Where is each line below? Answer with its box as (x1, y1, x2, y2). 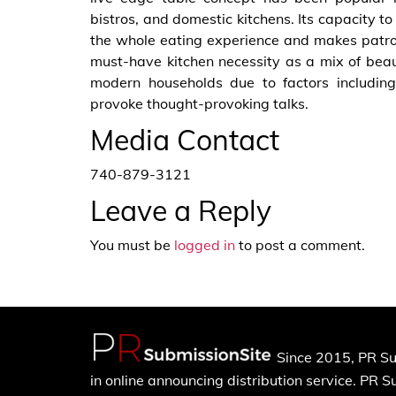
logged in (174, 235, 235, 254)
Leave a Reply (90, 192, 271, 228)
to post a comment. (235, 235, 365, 254)
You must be (90, 235, 174, 254)
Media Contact (90, 121, 279, 157)
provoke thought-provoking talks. (90, 94, 308, 112)
